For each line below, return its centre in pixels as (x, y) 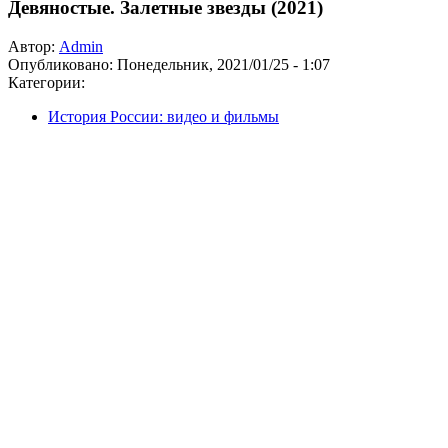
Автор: (33, 46)
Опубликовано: (62, 64)
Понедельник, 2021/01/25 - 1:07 (223, 64)
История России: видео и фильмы (163, 116)
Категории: (46, 82)
